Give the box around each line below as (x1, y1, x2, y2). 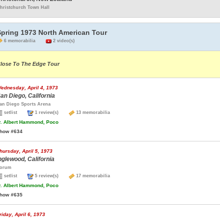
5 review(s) (33, 173, 69, 178)
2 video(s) (52, 38, 75, 43)
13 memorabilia (75, 110, 110, 115)
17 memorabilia (75, 173, 110, 178)
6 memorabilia (2, 38, 46, 43)
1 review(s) (33, 110, 69, 115)
